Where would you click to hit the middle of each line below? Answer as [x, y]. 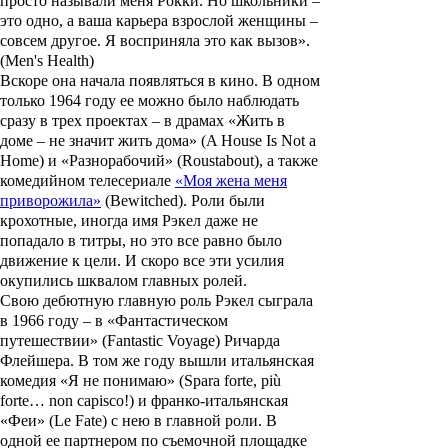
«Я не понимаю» [117, 381]
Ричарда [252, 341]
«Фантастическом [167, 321]
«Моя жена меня [231, 181]
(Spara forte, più [228, 381]
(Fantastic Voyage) [161, 341]
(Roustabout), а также [245, 161]
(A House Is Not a [256, 141]
